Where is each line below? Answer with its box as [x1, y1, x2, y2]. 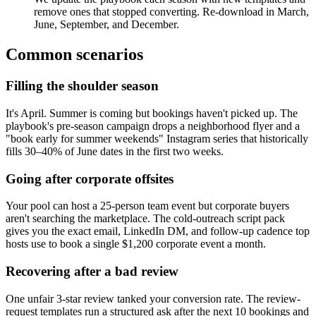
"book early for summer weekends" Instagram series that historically [6, 132, 308, 145]
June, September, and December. [34, 18, 179, 31]
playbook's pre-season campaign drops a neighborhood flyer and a [6, 119, 300, 132]
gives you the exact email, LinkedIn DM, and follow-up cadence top [6, 225, 310, 238]
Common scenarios [6, 45, 143, 64]
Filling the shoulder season [6, 78, 159, 94]
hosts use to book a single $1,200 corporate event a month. [6, 238, 266, 250]
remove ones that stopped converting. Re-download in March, [34, 6, 309, 18]
